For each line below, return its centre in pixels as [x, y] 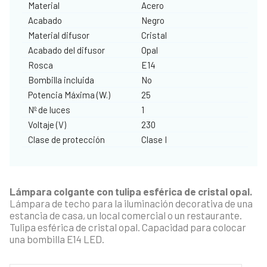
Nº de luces [49, 109]
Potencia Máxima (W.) [69, 94]
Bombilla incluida [61, 80]
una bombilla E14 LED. [57, 239]
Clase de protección [66, 139]
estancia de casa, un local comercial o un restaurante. [126, 215]
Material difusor [59, 35]
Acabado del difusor [66, 50]
